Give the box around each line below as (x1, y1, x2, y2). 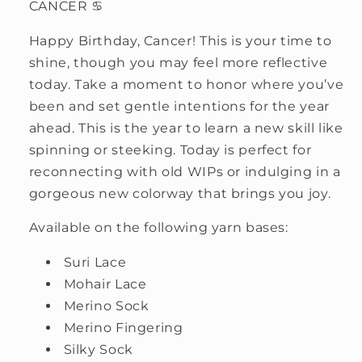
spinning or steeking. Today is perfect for (28, 141, 312, 158)
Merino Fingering (63, 320, 183, 336)
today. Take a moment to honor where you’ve (28, 76, 344, 92)
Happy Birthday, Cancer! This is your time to (28, 32, 332, 48)
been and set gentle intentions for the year (28, 98, 330, 114)
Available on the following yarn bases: (28, 220, 288, 236)
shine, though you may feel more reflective (28, 54, 328, 70)
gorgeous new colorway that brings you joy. (28, 185, 331, 201)
